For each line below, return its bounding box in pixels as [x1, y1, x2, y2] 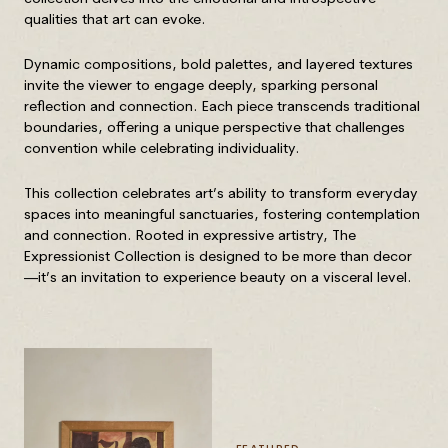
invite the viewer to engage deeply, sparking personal [24, 75, 378, 94]
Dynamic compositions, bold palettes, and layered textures [24, 54, 413, 73]
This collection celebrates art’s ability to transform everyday [24, 183, 418, 202]
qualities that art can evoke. [24, 9, 206, 28]
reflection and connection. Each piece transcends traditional [24, 96, 420, 115]
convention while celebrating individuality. [24, 138, 300, 157]
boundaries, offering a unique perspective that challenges [24, 117, 405, 136]
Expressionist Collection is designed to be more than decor [24, 246, 412, 265]
